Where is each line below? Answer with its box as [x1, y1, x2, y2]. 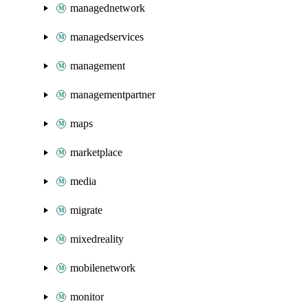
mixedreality [70, 233, 124, 245]
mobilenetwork [70, 262, 135, 274]
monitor [70, 291, 104, 302]
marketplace [70, 146, 122, 158]
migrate [70, 204, 102, 216]
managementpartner [70, 89, 155, 100]
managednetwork [70, 2, 145, 14]
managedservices [70, 31, 144, 43]
